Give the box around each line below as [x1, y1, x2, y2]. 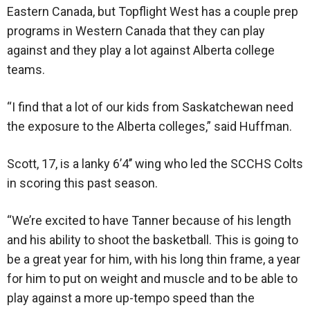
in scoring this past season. [7, 176, 158, 191]
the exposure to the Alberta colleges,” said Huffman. [7, 119, 292, 134]
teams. [7, 62, 45, 77]
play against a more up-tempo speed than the [7, 291, 255, 306]
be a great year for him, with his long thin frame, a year [7, 252, 300, 267]
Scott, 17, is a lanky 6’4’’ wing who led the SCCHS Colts [7, 156, 303, 172]
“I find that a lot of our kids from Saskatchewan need [7, 100, 293, 115]
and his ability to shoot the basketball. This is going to [7, 232, 298, 248]
